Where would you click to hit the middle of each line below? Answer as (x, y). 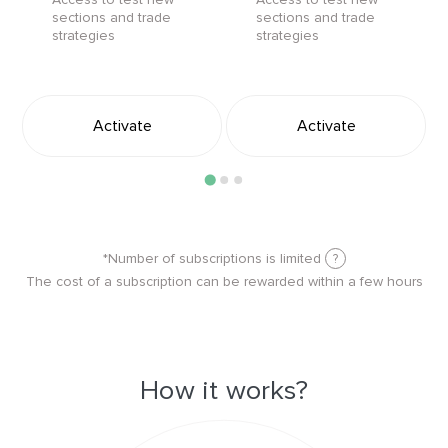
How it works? (224, 390)
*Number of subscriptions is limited (213, 258)
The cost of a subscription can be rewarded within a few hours (224, 281)
